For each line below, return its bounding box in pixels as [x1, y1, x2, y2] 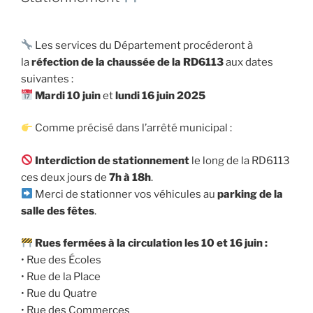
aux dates [224, 55, 273, 68]
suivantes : [21, 72, 73, 85]
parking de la [217, 187, 284, 201]
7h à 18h [109, 170, 151, 184]
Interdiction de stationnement [35, 154, 190, 167]
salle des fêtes [21, 204, 94, 217]
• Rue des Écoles [21, 254, 101, 267]
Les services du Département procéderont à [33, 38, 254, 52]
